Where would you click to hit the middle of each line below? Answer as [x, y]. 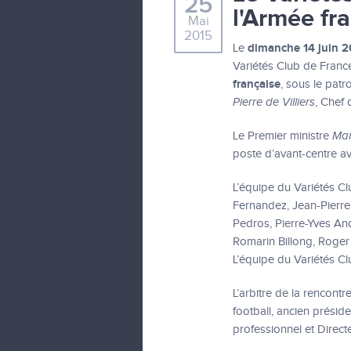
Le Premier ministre [282, 136]
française [257, 84]
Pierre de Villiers [274, 102]
